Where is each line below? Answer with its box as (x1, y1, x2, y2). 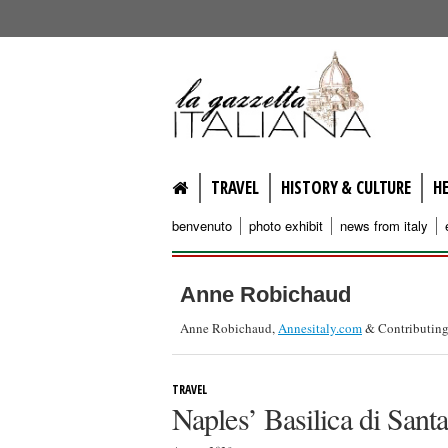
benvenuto (172, 216, 232, 235)
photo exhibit (249, 216, 323, 235)
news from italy (340, 216, 428, 235)
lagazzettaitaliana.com (172, 48, 443, 78)
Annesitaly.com (278, 319, 362, 337)
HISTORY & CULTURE (280, 176, 411, 199)
